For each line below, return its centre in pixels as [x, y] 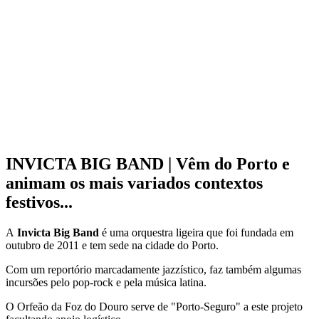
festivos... [39, 202]
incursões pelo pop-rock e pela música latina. [106, 282]
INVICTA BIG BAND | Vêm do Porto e [148, 163]
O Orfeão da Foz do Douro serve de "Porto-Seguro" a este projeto [154, 306]
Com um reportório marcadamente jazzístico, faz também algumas [153, 269]
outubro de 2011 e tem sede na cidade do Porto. [112, 245]
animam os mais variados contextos [134, 183]
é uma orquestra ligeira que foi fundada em [196, 232]
